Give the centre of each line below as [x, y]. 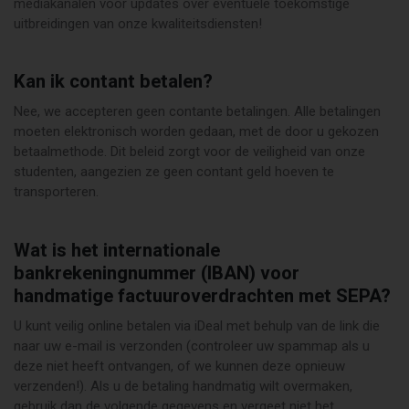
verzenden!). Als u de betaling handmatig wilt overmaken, [183, 386]
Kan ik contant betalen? [113, 83]
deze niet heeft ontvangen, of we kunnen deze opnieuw [179, 366]
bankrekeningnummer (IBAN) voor [157, 274]
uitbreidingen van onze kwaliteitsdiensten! [138, 23]
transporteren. [56, 192]
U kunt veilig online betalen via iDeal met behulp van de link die [197, 326]
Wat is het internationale [117, 251]
